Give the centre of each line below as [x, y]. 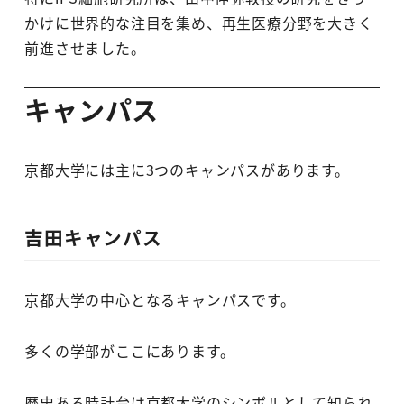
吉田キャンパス [93, 238]
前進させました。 [85, 48]
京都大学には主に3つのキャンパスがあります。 [187, 169]
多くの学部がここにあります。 [130, 350]
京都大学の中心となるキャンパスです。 [160, 299]
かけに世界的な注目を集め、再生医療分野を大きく [199, 23]
